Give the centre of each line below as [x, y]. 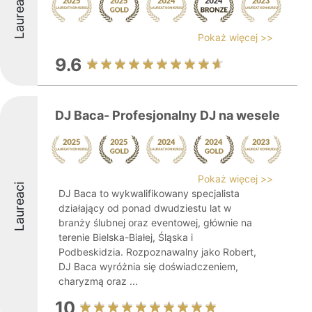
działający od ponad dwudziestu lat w [145, 208]
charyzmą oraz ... [98, 281]
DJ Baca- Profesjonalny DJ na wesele [167, 115]
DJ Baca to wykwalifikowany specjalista [149, 193]
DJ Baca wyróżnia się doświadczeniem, [148, 266]
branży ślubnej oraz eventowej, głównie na [155, 223]
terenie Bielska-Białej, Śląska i [126, 237]
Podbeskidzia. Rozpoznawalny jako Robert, [157, 252]
